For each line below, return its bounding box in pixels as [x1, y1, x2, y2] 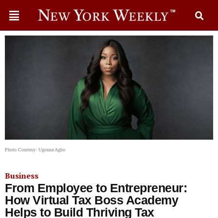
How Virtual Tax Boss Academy [5, 193, 178, 207]
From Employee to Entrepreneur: [5, 181, 187, 195]
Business [5, 170, 38, 181]
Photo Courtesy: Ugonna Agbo [5, 147, 65, 152]
